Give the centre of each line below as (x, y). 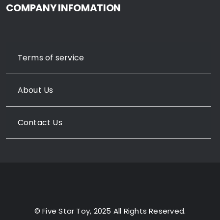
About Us (35, 90)
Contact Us (40, 122)
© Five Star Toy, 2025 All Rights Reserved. (110, 211)
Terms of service (51, 57)
